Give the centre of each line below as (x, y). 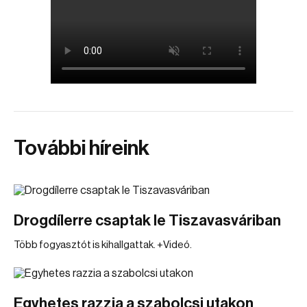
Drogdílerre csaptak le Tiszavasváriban (147, 221)
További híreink (82, 148)
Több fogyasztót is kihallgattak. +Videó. (103, 245)
